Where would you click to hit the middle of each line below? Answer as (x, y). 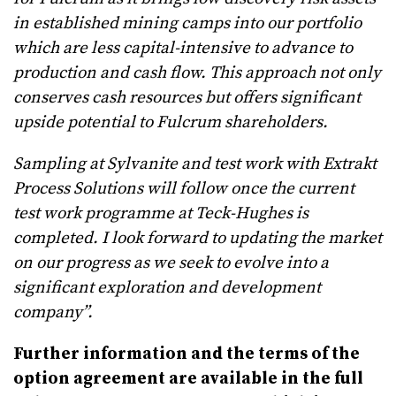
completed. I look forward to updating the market (198, 239)
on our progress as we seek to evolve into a (171, 263)
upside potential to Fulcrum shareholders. (171, 123)
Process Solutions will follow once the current (184, 189)
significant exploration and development (167, 288)
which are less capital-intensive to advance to (183, 49)
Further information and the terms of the (187, 354)
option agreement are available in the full (188, 379)
